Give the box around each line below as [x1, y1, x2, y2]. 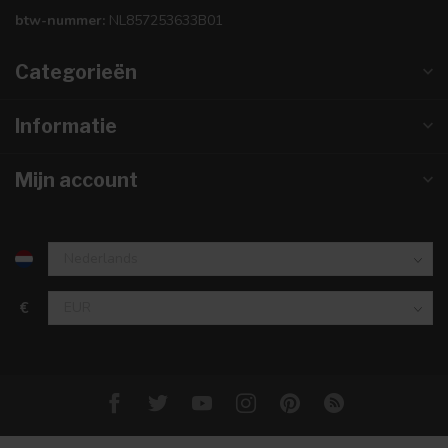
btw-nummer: [15, 10, 105, 30]
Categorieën [15, 59, 137, 84]
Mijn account [15, 167, 138, 192]
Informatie [15, 113, 117, 138]
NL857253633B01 [105, 10, 223, 30]
